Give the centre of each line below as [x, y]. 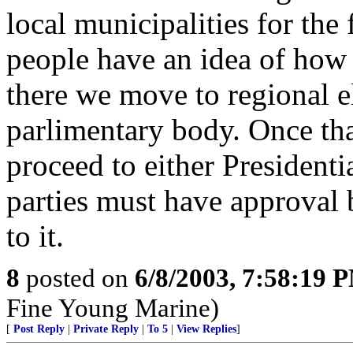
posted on [77, 278]
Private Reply [106, 329]
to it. [35, 236]
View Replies [206, 329]
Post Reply [39, 329]
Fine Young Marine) [113, 308]
